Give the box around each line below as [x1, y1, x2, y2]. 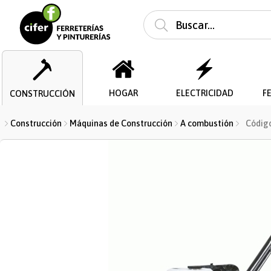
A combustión [180, 119, 233, 128]
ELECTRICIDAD [175, 88, 233, 98]
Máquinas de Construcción [70, 119, 172, 128]
